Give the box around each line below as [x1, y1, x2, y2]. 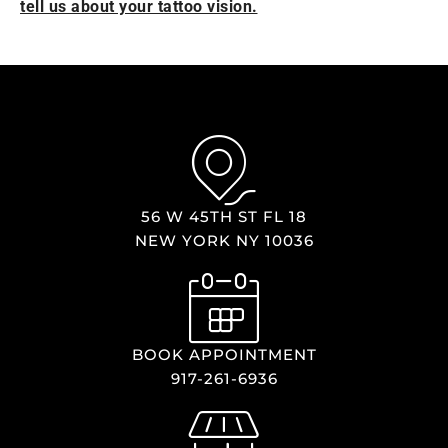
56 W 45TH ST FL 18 [141, 206, 307, 226]
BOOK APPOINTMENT [131, 344, 317, 364]
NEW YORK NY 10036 [134, 230, 314, 250]
